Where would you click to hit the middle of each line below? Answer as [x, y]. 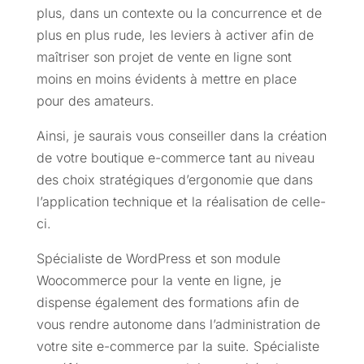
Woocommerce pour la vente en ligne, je [158, 281]
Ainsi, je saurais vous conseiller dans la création [181, 136]
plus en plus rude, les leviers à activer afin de [175, 35]
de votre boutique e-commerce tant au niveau [175, 158]
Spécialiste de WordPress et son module [158, 259]
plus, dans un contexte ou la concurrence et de [179, 13]
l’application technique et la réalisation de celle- [181, 202]
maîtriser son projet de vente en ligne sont [164, 57]
